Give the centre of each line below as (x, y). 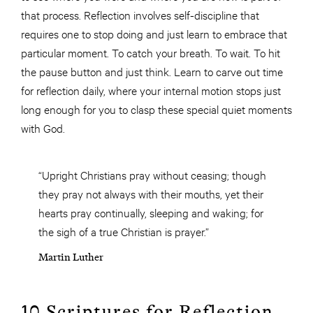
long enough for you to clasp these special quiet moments (156, 108)
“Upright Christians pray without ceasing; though (152, 174)
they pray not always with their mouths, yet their (151, 193)
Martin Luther (71, 257)
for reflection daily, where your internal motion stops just (151, 89)
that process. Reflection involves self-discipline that (140, 14)
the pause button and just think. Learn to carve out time (152, 71)
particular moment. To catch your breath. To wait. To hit (151, 52)
